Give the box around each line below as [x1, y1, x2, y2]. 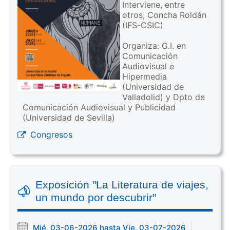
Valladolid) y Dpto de [122, 91, 205, 102]
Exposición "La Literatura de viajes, [35, 178, 208, 190]
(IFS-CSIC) [122, 20, 163, 30]
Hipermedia [122, 71, 167, 82]
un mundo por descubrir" [35, 191, 156, 203]
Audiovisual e [122, 61, 174, 71]
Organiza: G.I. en [122, 40, 186, 51]
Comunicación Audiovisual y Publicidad [22, 102, 176, 112]
